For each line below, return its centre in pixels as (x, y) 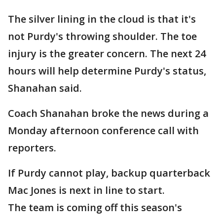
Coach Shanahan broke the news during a (108, 113)
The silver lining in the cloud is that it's (102, 19)
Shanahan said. (46, 88)
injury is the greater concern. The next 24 (107, 54)
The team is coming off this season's (95, 208)
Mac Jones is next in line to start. (88, 190)
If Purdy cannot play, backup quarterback (109, 173)
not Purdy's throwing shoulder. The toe (102, 37)
